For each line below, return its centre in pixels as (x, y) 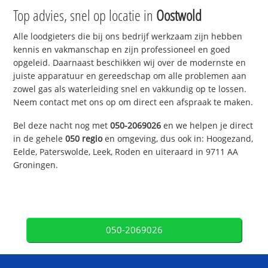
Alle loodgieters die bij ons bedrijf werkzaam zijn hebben (128, 36)
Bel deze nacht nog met (62, 126)
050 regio (84, 139)
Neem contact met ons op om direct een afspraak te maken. (133, 102)
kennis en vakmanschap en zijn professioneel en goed (122, 50)
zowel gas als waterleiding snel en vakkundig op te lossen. (130, 89)
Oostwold (179, 15)
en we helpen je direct (207, 126)
